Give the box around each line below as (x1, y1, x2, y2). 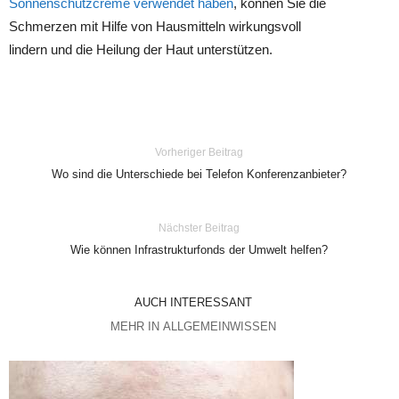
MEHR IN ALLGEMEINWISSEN (110, 320, 276, 333)
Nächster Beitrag (159, 222, 240, 234)
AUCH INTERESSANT (134, 296, 252, 309)
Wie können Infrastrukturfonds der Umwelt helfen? (70, 243, 329, 256)
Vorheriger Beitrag (155, 146, 244, 159)
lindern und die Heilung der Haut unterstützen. (9, 42, 273, 57)
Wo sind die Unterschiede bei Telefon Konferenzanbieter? (52, 167, 347, 181)
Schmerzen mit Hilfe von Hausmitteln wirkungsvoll (9, 19, 301, 34)
